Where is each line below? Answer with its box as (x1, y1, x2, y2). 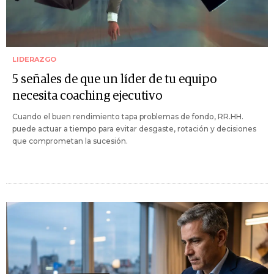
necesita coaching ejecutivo (12, 90, 162, 103)
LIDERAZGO (12, 55, 56, 64)
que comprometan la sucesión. (12, 136, 128, 146)
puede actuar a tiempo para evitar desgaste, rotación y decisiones (12, 124, 256, 134)
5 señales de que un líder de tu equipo (12, 73, 217, 86)
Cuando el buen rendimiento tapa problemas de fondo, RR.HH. (12, 112, 243, 122)
